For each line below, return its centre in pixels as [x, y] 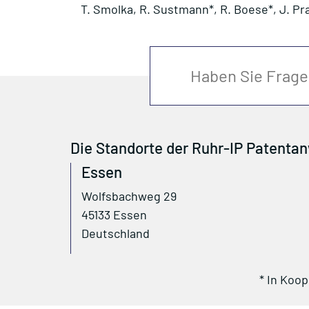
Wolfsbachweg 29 [129, 196]
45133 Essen [114, 215]
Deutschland [116, 233]
